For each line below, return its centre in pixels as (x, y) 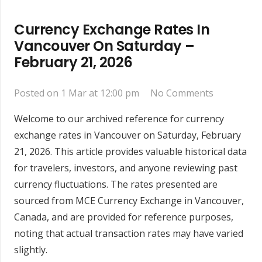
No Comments (182, 93)
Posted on (37, 93)
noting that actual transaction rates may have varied (129, 234)
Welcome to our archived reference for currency (119, 119)
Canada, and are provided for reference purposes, (124, 217)
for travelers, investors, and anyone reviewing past (126, 168)
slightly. (31, 250)
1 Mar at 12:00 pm (100, 93)
